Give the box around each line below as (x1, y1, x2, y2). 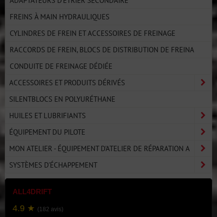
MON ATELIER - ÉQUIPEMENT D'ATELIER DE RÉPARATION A (9, 143, 190, 153)
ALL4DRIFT (13, 187, 52, 196)
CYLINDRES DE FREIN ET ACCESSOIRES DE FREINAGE (10, 28, 175, 38)
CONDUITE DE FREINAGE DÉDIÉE (10, 61, 112, 71)
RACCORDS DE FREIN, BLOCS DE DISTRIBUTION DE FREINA (10, 45, 194, 54)
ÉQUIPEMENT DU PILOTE (9, 127, 85, 137)
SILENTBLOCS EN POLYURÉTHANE (9, 94, 115, 104)
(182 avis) (37, 206, 63, 213)
